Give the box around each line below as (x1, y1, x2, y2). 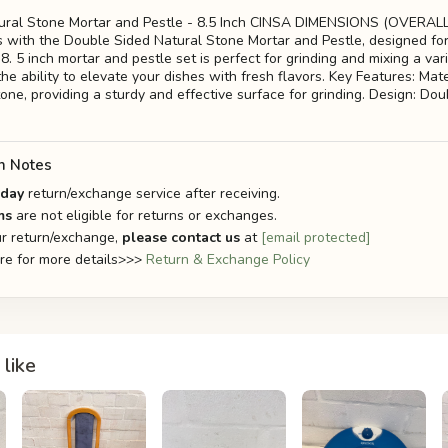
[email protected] (261, 228, 371, 248)
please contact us (122, 228, 240, 248)
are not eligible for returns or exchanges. (12, 206, 277, 226)
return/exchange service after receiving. (28, 184, 280, 204)
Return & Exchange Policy (146, 250, 310, 270)
